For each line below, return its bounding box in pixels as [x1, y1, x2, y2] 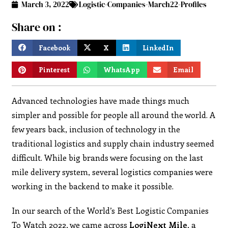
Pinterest [39, 65, 70, 75]
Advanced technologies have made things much [12, 95, 190, 106]
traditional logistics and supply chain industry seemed [12, 137, 215, 149]
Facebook [39, 42, 71, 52]
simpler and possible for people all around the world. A [12, 109, 216, 120]
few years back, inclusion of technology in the [12, 123, 181, 134]
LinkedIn [142, 42, 174, 52]
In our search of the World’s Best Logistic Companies [12, 205, 209, 216]
